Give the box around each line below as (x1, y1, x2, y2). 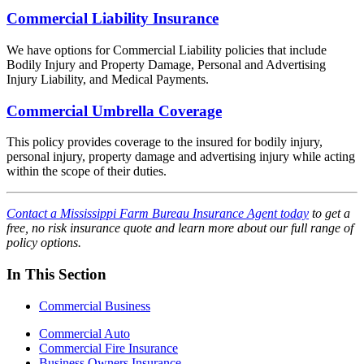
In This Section (6, 266, 106, 284)
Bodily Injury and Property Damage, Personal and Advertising (6, 57, 326, 71)
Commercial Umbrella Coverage (6, 102, 222, 119)
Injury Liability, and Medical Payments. (6, 71, 209, 86)
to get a (309, 206, 350, 221)
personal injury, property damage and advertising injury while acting (6, 149, 355, 164)
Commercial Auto (39, 326, 130, 340)
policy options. (6, 236, 81, 250)
